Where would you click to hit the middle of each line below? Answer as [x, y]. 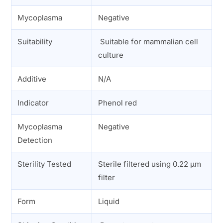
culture [111, 55]
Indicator [33, 103]
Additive [32, 79]
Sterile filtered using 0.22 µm [150, 164]
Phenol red [118, 103]
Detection [35, 140]
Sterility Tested [45, 164]
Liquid [109, 201]
